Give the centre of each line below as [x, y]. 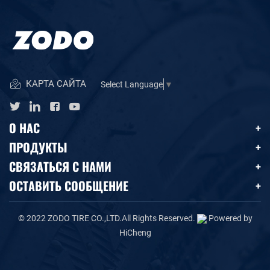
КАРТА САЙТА [55, 83]
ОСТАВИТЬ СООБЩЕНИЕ [69, 185]
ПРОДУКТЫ [38, 146]
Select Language [132, 84]
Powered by [230, 218]
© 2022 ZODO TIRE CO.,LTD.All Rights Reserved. [107, 218]
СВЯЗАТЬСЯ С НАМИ [60, 166]
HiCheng [135, 232]
